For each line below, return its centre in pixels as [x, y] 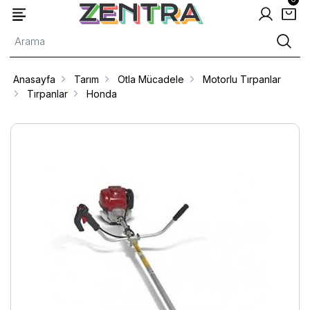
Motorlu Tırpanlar [242, 79]
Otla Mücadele [151, 79]
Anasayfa [35, 79]
